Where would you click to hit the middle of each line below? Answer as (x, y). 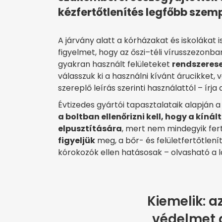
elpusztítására (90, 129)
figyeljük (77, 141)
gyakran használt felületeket (115, 64)
